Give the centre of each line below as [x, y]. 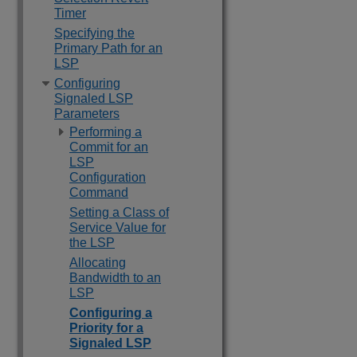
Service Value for [118, 228]
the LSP [92, 243]
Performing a [106, 132]
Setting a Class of [119, 212]
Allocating [98, 263]
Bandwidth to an [115, 278]
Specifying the [94, 33]
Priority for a [106, 328]
